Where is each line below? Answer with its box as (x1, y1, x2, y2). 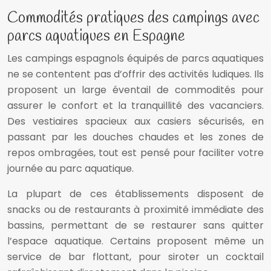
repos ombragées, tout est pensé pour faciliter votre (7, 146, 264, 160)
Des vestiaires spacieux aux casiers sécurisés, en (7, 114, 264, 129)
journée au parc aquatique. (7, 162, 134, 176)
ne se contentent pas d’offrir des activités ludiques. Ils (7, 67, 264, 82)
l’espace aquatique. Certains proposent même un (7, 234, 264, 249)
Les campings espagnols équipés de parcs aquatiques (7, 51, 264, 66)
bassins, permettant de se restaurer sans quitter (7, 218, 264, 233)
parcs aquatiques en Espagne (7, 27, 185, 47)
